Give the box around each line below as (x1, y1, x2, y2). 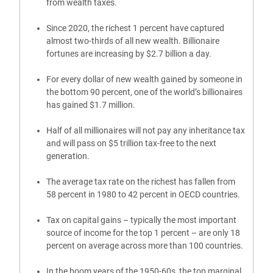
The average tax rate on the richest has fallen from (46, 176, 235, 187)
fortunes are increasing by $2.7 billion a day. (46, 48, 213, 59)
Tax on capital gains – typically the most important (46, 214, 236, 225)
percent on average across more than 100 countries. (46, 240, 243, 251)
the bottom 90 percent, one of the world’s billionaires (46, 87, 243, 97)
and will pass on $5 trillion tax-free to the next (46, 138, 216, 149)
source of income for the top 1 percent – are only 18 (46, 227, 242, 238)
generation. (46, 151, 90, 161)
